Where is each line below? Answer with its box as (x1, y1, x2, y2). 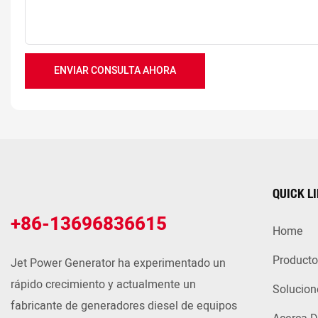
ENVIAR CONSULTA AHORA (54, 63, 176, 79)
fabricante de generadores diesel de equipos (11, 297, 237, 315)
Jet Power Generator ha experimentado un (11, 255, 226, 273)
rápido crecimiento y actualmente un (11, 276, 196, 294)
